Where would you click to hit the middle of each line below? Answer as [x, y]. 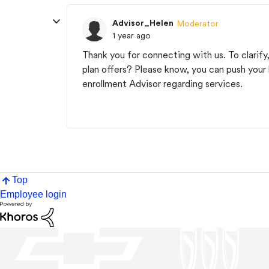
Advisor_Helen [143, 23]
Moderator [198, 23]
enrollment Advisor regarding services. [164, 84]
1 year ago [131, 35]
